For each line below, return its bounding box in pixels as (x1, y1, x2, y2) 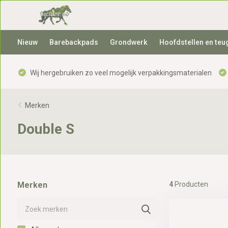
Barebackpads (49, 38, 98, 46)
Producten (173, 180, 208, 188)
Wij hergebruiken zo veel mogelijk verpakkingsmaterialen (28, 68, 212, 77)
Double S (17, 121, 74, 137)
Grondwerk (109, 38, 148, 46)
